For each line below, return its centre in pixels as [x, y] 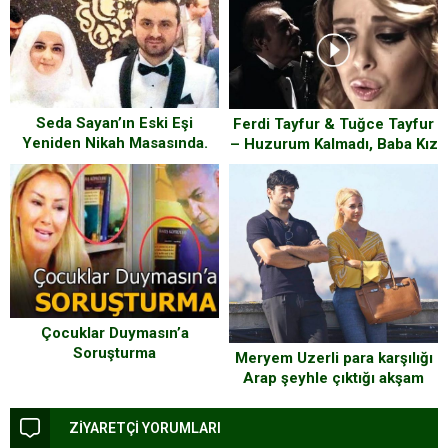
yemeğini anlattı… [333, 397]
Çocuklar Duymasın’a [114, 333]
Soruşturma [114, 353]
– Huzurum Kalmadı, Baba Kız [333, 143]
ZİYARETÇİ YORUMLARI [145, 427]
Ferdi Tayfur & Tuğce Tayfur [333, 123]
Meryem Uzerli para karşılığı [333, 357]
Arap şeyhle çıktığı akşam [333, 377]
